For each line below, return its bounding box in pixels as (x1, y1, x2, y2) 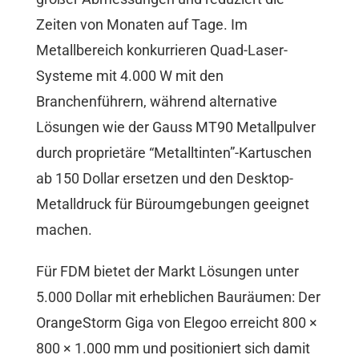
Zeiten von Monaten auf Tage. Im (36, 16, 248, 34)
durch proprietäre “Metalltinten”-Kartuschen (36, 144, 312, 162)
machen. (36, 221, 92, 239)
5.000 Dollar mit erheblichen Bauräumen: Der (36, 288, 321, 306)
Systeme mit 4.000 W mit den (36, 67, 224, 85)
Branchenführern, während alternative (36, 93, 277, 111)
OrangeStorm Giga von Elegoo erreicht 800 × (36, 314, 317, 332)
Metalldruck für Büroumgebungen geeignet (36, 196, 309, 213)
